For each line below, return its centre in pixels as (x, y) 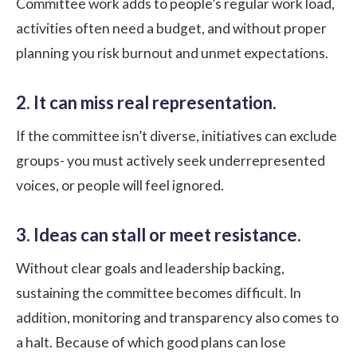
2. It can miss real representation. (146, 102)
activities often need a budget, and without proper (171, 28)
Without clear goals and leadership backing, (150, 268)
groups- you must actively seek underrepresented (171, 160)
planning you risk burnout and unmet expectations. (172, 53)
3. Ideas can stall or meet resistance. (159, 234)
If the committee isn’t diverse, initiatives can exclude (177, 135)
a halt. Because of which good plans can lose (151, 342)
